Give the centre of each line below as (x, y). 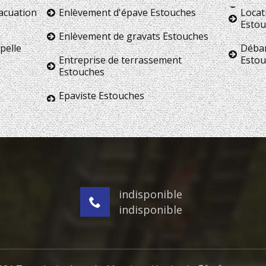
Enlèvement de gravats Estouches (134, 36)
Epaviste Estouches (102, 95)
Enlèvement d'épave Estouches (128, 12)
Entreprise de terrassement (121, 60)
